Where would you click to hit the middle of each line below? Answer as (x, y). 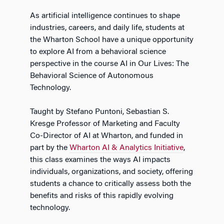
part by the (50, 148)
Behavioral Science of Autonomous (92, 76)
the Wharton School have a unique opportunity (112, 40)
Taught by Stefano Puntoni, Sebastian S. (99, 112)
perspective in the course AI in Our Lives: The (109, 64)
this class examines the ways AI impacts (100, 160)
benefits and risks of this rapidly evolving (102, 196)
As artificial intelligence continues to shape (105, 16)
